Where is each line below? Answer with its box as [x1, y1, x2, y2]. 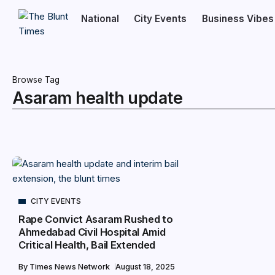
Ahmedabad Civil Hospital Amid [18, 226, 166, 238]
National [80, 13, 119, 25]
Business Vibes [201, 13, 274, 25]
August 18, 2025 [115, 262, 175, 271]
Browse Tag [12, 75, 60, 85]
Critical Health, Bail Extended [18, 239, 156, 251]
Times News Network [29, 262, 112, 271]
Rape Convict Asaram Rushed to [18, 213, 173, 225]
